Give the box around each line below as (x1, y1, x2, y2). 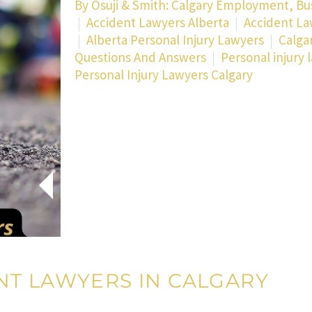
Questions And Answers (75, 49, 206, 66)
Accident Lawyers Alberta (86, 14, 229, 31)
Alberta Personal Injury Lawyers (86, 31, 264, 49)
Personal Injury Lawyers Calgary (75, 66, 253, 84)
